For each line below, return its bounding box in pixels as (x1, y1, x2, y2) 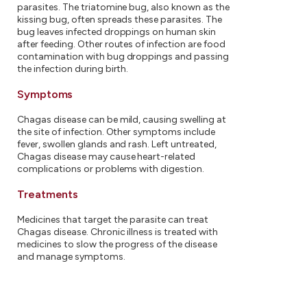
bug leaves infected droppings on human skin (17, 26, 217, 38)
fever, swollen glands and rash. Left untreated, (17, 138, 217, 150)
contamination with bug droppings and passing (17, 51, 230, 62)
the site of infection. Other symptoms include (17, 126, 216, 138)
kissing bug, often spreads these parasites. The (17, 14, 223, 25)
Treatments (17, 188, 79, 201)
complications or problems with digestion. (17, 163, 205, 175)
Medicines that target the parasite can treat (17, 214, 209, 225)
